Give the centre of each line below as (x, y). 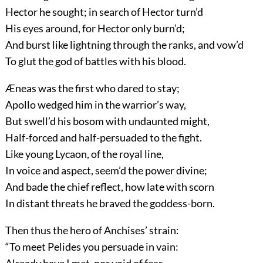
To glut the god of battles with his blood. (95, 61)
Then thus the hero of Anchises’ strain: (92, 230)
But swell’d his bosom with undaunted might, (107, 121)
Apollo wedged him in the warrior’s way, (95, 104)
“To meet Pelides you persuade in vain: (92, 246)
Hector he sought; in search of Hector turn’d (104, 11)
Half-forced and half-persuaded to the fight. (103, 137)
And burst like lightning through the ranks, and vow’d (124, 44)
